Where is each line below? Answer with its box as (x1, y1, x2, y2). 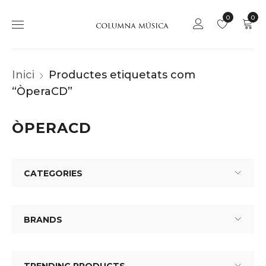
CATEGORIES (24, 168, 83, 179)
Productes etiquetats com (49, 68, 195, 81)
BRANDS (24, 214, 62, 225)
